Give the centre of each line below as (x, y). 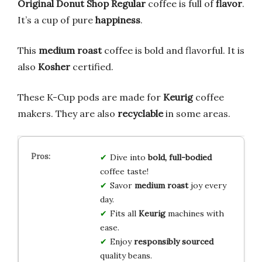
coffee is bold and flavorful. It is (173, 51)
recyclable (140, 114)
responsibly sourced (173, 242)
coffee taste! (124, 172)
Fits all (124, 214)
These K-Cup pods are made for (90, 97)
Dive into (129, 158)
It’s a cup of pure (56, 20)
